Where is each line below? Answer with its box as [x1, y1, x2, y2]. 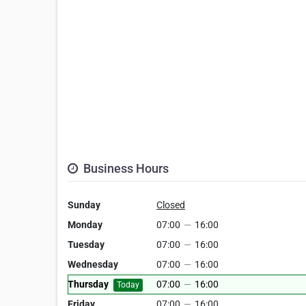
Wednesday [68, 259, 118, 270]
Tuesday [68, 239, 105, 251]
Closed [156, 199, 185, 211]
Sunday [68, 199, 100, 211]
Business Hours [81, 161, 169, 176]
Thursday [68, 279, 109, 290]
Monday [68, 219, 102, 231]
